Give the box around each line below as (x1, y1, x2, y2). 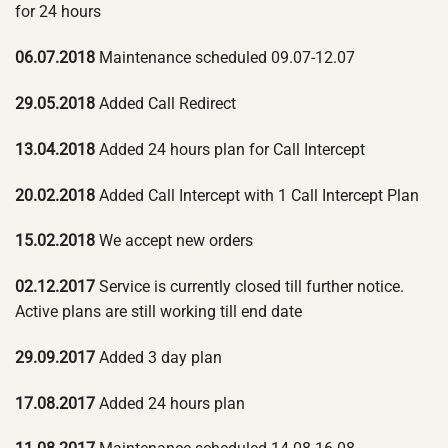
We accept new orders (95, 231, 253, 251)
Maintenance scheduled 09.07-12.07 (95, 48, 355, 68)
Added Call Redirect (95, 93, 236, 113)
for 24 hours (15, 2, 101, 22)
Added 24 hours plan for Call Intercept (95, 139, 365, 159)
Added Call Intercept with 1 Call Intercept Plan (95, 185, 419, 205)
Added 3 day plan (95, 347, 222, 367)
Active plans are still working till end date (15, 302, 302, 322)
